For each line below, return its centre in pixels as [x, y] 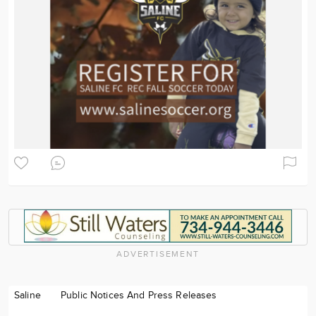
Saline [28, 296]
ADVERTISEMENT [158, 254]
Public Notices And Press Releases [139, 296]
